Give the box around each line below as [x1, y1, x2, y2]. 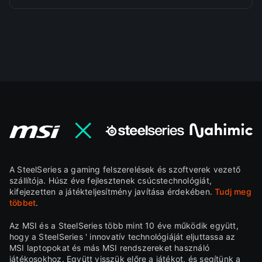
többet [9, 198, 36, 208]
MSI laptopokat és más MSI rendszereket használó [9, 243, 209, 253]
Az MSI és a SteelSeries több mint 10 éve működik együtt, [9, 220, 239, 231]
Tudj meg [215, 187, 251, 197]
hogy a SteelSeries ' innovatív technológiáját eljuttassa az [9, 232, 236, 242]
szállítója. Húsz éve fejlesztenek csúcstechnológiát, [9, 175, 212, 186]
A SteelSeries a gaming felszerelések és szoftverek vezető [9, 164, 241, 175]
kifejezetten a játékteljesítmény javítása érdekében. [9, 187, 215, 197]
